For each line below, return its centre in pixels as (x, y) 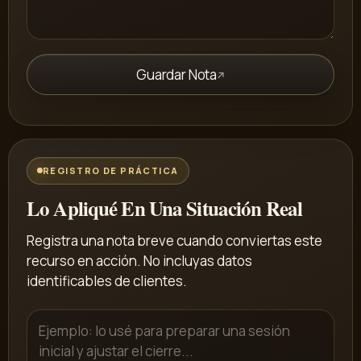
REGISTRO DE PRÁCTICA (111, 170)
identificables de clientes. (107, 281)
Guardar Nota (177, 75)
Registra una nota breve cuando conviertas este (174, 241)
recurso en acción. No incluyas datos (139, 261)
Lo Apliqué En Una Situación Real (164, 209)
